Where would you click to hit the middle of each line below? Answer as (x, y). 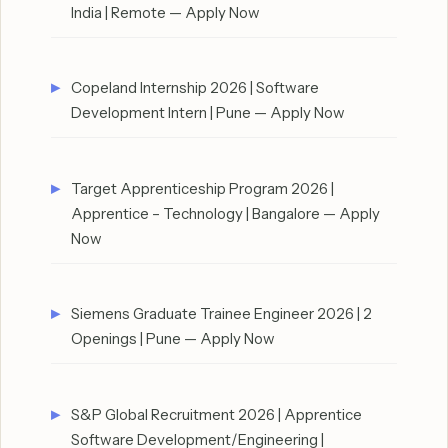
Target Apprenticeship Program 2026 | (202, 188)
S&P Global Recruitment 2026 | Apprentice (216, 414)
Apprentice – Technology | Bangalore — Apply (225, 213)
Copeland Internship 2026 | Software (195, 88)
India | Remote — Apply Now (165, 12)
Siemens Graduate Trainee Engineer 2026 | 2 (221, 314)
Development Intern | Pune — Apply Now (208, 113)
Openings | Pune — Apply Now (173, 339)
